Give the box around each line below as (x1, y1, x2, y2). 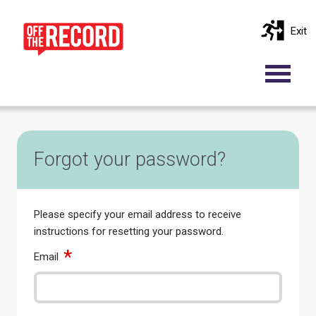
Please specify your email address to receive (34, 208, 241, 221)
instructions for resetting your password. (34, 225, 224, 238)
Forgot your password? (34, 148, 226, 171)
